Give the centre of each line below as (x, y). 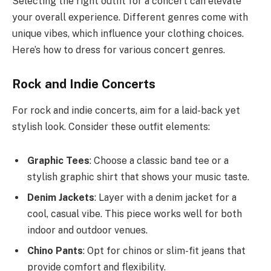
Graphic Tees (58, 160)
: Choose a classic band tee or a (159, 160)
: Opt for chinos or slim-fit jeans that (164, 250)
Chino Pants (55, 250)
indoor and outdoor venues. (87, 230)
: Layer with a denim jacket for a (165, 197)
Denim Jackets (61, 197)
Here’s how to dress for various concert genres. (119, 50)
